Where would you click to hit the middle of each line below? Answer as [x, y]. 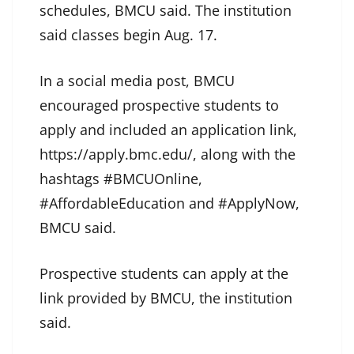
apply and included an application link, [168, 129]
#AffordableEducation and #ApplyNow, [169, 203]
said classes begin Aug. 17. [128, 34]
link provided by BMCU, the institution [166, 298]
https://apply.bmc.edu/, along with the [168, 154]
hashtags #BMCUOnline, [121, 178]
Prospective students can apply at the [164, 273]
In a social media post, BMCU [137, 80]
